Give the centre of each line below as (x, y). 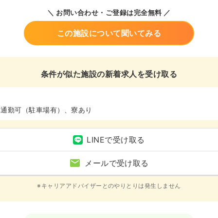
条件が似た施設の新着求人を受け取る (109, 74)
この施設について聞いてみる (109, 33)
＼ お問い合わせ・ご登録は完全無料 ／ (109, 13)
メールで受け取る (117, 163)
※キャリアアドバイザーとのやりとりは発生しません (109, 186)
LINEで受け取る (116, 140)
